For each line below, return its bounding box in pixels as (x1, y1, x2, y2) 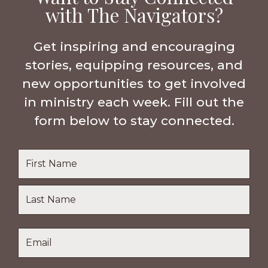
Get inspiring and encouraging (33, 39, 235, 54)
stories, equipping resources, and (25, 57, 243, 73)
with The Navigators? (45, 2, 223, 28)
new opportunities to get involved (22, 76, 246, 92)
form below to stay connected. (33, 113, 234, 129)
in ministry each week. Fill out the (24, 95, 244, 110)
